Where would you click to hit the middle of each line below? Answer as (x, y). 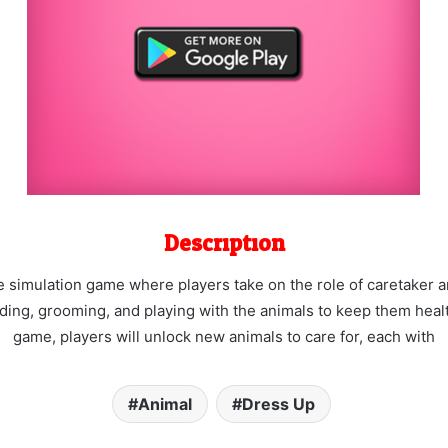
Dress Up (278, 403)
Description (224, 243)
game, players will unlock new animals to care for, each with (224, 336)
